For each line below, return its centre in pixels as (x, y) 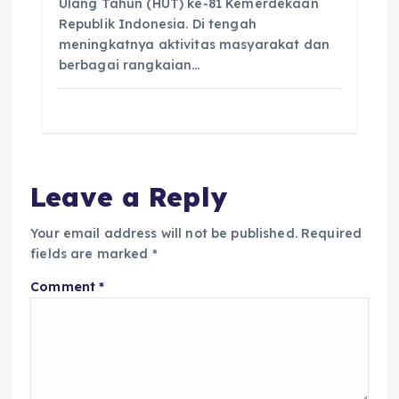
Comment (65, 287)
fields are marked (91, 254)
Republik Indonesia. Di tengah (157, 24)
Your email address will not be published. (164, 234)
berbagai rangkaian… (129, 65)
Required (332, 234)
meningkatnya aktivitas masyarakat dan (194, 44)
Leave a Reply (129, 196)
